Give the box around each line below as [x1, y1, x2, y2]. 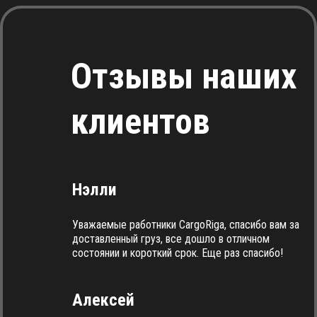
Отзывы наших [71, 56, 297, 97]
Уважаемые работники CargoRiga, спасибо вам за [72, 218, 299, 231]
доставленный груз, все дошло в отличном [72, 232, 270, 246]
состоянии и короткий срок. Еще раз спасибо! [72, 246, 283, 260]
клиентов [71, 101, 210, 142]
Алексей [72, 290, 134, 310]
